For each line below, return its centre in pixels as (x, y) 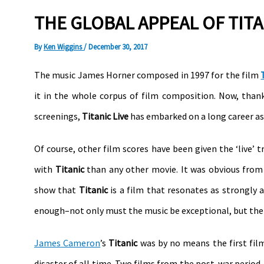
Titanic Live (105, 116)
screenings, (58, 116)
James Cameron (67, 242)
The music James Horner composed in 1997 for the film (148, 75)
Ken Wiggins (64, 47)
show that (57, 189)
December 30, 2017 (118, 47)
